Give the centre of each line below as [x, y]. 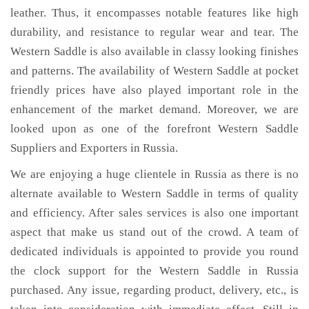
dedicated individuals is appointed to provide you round [154, 251]
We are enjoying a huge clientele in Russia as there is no [154, 174]
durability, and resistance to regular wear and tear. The [154, 32]
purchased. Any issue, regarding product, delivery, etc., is [154, 290]
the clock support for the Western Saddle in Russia [154, 271]
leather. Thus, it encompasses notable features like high [154, 13]
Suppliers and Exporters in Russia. [94, 148]
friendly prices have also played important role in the [154, 90]
